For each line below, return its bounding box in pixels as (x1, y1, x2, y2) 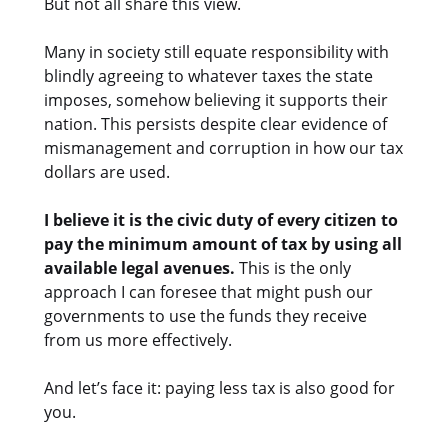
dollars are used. (44, 160, 170, 183)
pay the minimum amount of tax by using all (44, 232, 402, 255)
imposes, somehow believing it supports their (44, 88, 388, 111)
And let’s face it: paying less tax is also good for (44, 376, 395, 399)
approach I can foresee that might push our (44, 280, 373, 303)
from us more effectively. (44, 328, 232, 351)
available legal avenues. (44, 256, 235, 279)
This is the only (235, 256, 351, 279)
